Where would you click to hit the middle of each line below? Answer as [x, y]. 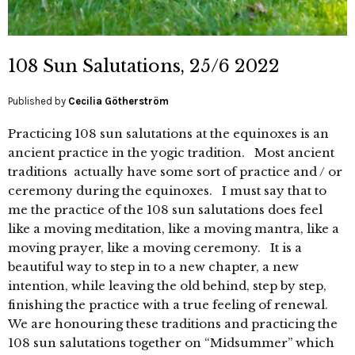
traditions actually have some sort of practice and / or [175, 171]
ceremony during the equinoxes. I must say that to [167, 190]
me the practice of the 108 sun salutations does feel [165, 209]
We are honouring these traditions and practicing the [173, 323]
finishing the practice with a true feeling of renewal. [171, 304]
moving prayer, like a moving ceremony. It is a [155, 247]
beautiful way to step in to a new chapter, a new [153, 266]
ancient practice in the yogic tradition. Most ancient [171, 152]
